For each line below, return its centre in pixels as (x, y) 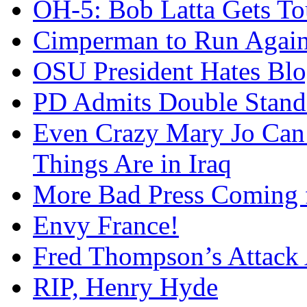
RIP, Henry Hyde (125, 287)
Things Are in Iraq (132, 163)
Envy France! (106, 225)
